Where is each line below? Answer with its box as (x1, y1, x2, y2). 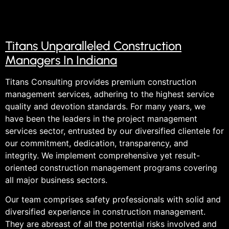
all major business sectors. (5, 174, 107, 185)
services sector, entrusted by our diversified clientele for (5, 125, 224, 136)
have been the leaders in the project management (5, 113, 197, 124)
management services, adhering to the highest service (5, 88, 214, 99)
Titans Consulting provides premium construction (5, 76, 196, 87)
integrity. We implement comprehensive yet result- (5, 150, 200, 161)
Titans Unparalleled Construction (5, 38, 181, 53)
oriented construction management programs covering (5, 162, 217, 173)
